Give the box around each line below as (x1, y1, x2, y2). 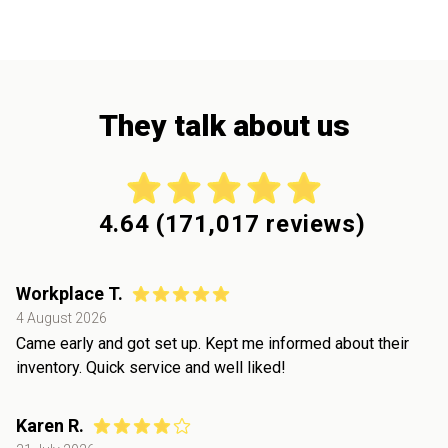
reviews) (259, 209, 366, 238)
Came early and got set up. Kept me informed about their (16, 333, 409, 353)
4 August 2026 (16, 309, 107, 326)
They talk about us (98, 107, 350, 143)
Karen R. (16, 414, 84, 436)
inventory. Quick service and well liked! (16, 357, 286, 377)
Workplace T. (16, 282, 123, 304)
